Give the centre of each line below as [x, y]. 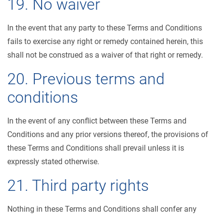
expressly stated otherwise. [53, 162]
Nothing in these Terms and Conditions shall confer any [102, 209]
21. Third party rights [78, 186]
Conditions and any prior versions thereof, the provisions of [108, 134]
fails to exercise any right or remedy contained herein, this [105, 41]
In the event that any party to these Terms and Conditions [105, 28]
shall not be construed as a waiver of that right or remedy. [105, 55]
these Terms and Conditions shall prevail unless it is [96, 148]
